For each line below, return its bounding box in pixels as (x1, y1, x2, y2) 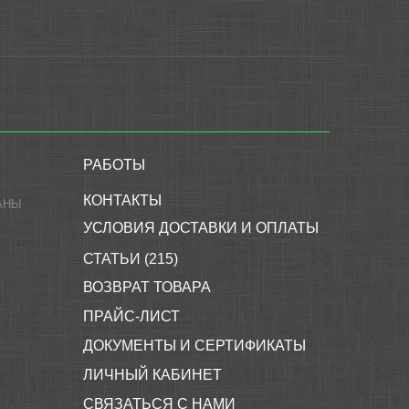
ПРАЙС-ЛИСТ (83, 309, 180, 324)
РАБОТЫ (83, 157, 145, 173)
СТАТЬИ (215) (83, 251, 178, 267)
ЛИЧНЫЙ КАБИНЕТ (83, 367, 222, 383)
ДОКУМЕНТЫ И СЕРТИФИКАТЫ (83, 338, 306, 353)
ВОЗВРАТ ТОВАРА (83, 279, 211, 295)
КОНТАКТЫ (83, 193, 162, 208)
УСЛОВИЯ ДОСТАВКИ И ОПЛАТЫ (83, 220, 319, 236)
